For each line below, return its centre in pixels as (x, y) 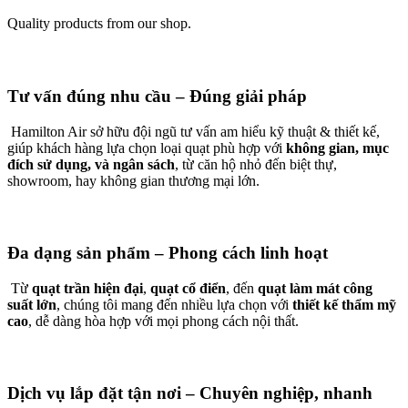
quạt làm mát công (315, 288)
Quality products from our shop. (99, 24)
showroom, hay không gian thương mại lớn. (133, 180)
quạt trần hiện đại (87, 288)
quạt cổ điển (188, 288)
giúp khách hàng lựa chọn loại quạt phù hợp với (147, 148)
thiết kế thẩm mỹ (344, 304)
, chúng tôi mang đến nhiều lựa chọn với (174, 304)
